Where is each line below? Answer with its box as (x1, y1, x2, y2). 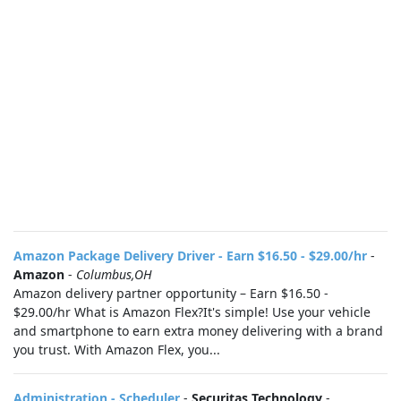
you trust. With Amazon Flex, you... (13, 341, 220, 358)
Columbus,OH (76, 266, 152, 283)
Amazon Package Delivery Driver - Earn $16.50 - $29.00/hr (13, 247, 367, 264)
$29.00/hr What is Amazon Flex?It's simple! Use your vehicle (13, 303, 371, 320)
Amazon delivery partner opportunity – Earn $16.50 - (13, 285, 328, 302)
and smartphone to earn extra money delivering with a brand (13, 322, 383, 339)
